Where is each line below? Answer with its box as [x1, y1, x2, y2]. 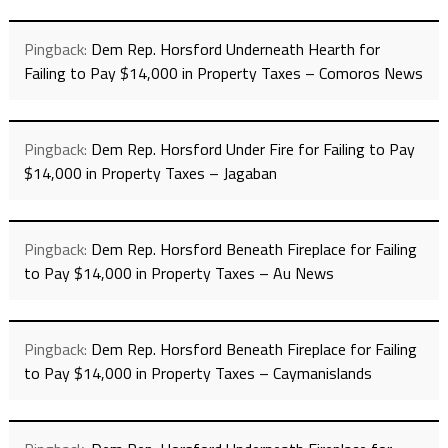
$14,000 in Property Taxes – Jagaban [23, 161, 277, 186]
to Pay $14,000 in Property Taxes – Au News [23, 261, 334, 286]
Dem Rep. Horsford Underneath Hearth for [90, 37, 380, 62]
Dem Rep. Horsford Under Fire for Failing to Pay [90, 137, 415, 162]
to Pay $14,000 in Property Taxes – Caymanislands [23, 361, 372, 386]
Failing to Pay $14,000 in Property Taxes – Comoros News [23, 61, 423, 86]
